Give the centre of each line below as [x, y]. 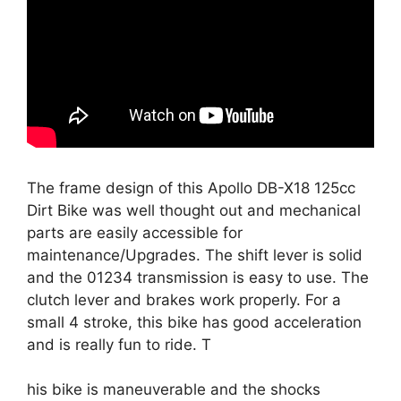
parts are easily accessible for [135, 232]
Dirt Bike [60, 210]
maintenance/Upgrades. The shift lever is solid [195, 255]
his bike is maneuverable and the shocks [174, 389]
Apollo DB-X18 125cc [282, 188]
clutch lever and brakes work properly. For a [184, 299]
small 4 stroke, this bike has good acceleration [194, 322]
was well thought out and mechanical [226, 210]
